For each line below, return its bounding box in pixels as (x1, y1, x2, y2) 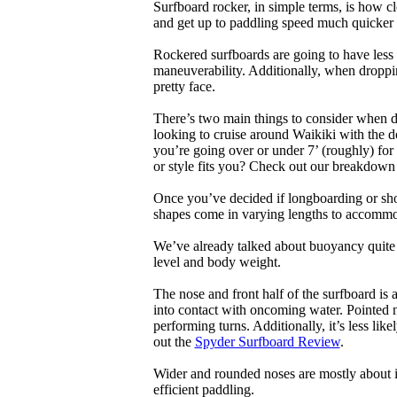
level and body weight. (152, 254, 281, 269)
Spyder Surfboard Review (194, 334, 340, 349)
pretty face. (152, 79, 215, 94)
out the (152, 334, 195, 349)
